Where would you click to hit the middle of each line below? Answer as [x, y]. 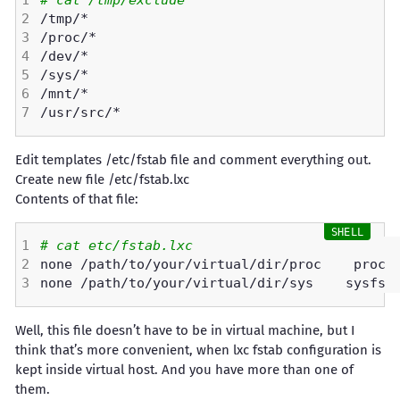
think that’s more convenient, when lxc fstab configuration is [198, 350]
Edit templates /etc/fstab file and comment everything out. [193, 160]
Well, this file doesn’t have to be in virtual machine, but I [185, 330]
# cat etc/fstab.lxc [121, 246]
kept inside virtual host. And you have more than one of [184, 370]
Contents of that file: [77, 199]
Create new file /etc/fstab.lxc [102, 179]
